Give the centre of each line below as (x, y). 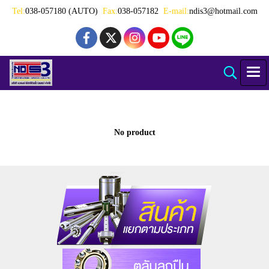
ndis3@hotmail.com (223, 11)
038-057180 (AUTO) (64, 11)
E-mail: (176, 11)
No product (134, 132)
